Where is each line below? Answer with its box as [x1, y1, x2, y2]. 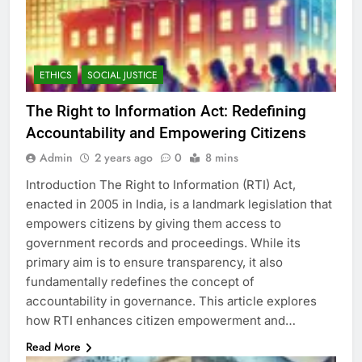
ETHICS [40, 68, 72, 83]
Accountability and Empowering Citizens [26, 124, 306, 143]
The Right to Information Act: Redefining [26, 102, 306, 121]
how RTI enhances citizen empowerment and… [26, 313, 296, 329]
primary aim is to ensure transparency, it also [26, 255, 283, 271]
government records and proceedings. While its [26, 235, 301, 251]
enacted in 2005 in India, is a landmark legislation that [26, 196, 332, 213]
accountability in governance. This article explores [26, 293, 317, 309]
